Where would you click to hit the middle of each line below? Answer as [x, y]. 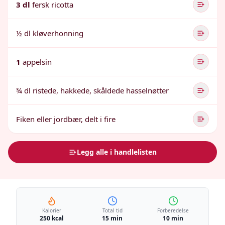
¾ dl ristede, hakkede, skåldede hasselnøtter [92, 90]
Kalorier [52, 210]
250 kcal [52, 218]
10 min [173, 218]
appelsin [37, 62]
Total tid [112, 210]
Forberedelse [173, 210]
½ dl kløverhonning [50, 33]
